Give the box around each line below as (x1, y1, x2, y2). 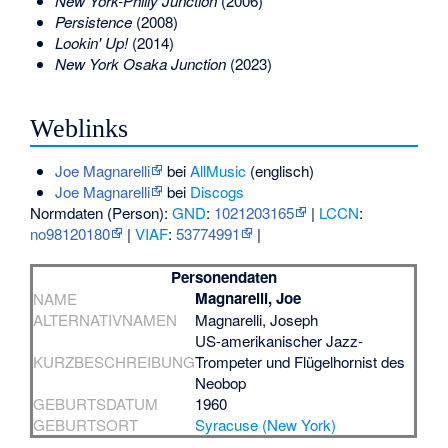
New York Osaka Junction (54, 53, 226, 75)
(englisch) (245, 159, 314, 181)
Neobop (195, 371, 247, 393)
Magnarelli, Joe (195, 286, 302, 309)
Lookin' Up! (54, 32, 128, 54)
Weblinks (30, 113, 129, 143)
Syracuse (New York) (195, 413, 337, 435)
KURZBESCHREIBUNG (33, 350, 196, 372)
